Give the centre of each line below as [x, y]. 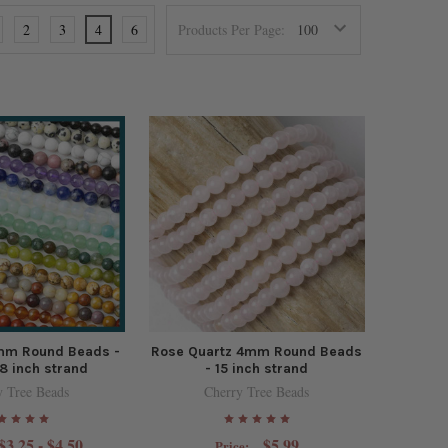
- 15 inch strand [257, 369]
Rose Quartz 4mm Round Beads [257, 352]
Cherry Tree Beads [257, 392]
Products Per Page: [232, 30]
